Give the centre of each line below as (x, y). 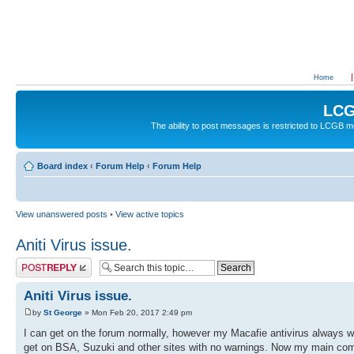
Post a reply (39, 262)
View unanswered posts (62, 214)
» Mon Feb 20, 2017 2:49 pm (137, 312)
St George (63, 312)
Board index (62, 166)
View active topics (150, 214)
